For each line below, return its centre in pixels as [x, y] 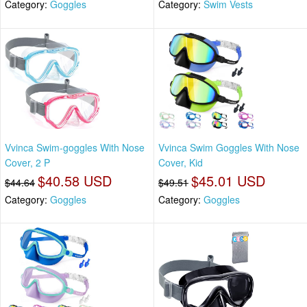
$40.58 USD [75, 180]
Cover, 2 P [27, 162]
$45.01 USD [228, 180]
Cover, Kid [181, 162]
